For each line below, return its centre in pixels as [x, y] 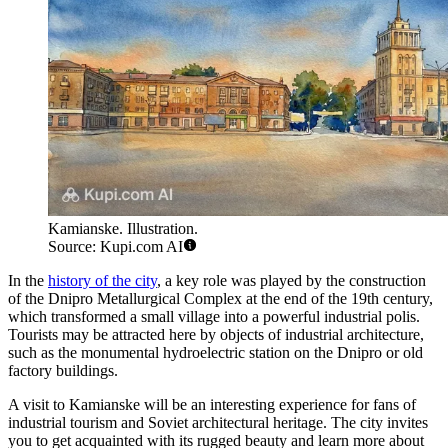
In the [28, 281]
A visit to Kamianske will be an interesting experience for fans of [212, 405]
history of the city [102, 281]
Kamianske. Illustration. [123, 229]
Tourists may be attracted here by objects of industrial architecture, [216, 335]
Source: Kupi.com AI [115, 247]
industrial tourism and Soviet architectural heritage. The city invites [218, 423]
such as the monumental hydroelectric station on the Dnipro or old [215, 353]
